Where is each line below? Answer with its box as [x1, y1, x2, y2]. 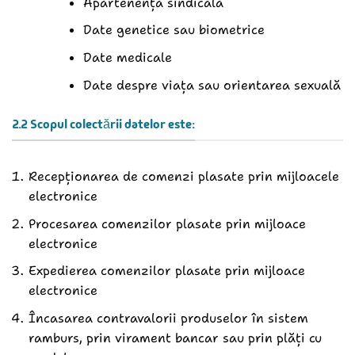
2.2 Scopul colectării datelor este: [12, 115, 195, 132]
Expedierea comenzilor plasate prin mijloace [28, 262, 305, 280]
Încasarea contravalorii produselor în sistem [28, 309, 308, 326]
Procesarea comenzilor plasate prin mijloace [28, 215, 306, 232]
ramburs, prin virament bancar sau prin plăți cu [28, 329, 322, 346]
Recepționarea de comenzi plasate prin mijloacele [28, 168, 339, 185]
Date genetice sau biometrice [82, 21, 265, 39]
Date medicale [82, 49, 172, 67]
